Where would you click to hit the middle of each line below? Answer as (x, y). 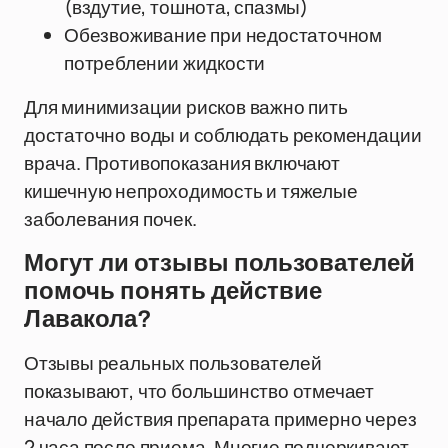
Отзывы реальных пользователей (173, 363)
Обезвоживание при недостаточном (223, 35)
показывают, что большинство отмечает (199, 391)
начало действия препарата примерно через (220, 419)
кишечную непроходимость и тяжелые (191, 191)
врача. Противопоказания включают (182, 163)
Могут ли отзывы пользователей (219, 263)
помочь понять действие (173, 291)
